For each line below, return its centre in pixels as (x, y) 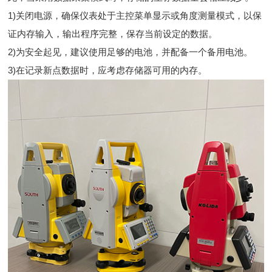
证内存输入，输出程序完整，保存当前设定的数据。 (113, 34)
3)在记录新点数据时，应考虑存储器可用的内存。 (108, 70)
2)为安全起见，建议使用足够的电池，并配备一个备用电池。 (131, 52)
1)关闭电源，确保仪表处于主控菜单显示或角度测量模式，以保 (135, 15)
